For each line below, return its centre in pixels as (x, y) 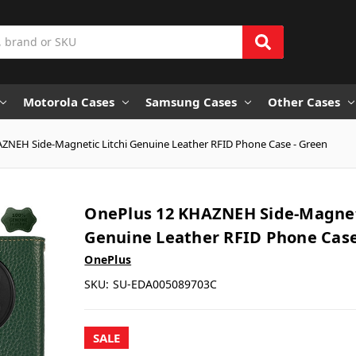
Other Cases (304, 101)
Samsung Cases (191, 101)
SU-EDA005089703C (165, 284)
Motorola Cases (69, 101)
